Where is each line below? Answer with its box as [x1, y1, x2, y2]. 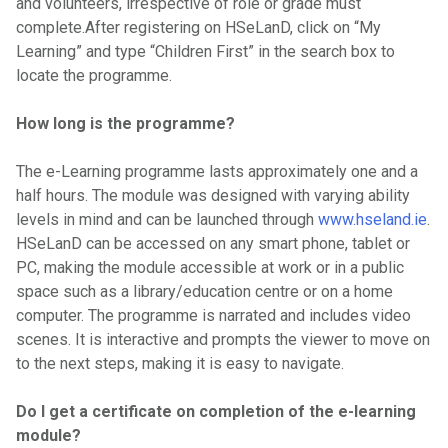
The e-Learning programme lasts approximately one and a [16, 162, 418, 181]
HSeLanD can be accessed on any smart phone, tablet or [16, 234, 410, 253]
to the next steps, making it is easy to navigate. [16, 354, 344, 373]
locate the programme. [16, 66, 172, 85]
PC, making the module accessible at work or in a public [16, 258, 404, 277]
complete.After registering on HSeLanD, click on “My [16, 18, 381, 37]
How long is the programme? [16, 114, 235, 133]
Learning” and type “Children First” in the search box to [16, 42, 395, 61]
